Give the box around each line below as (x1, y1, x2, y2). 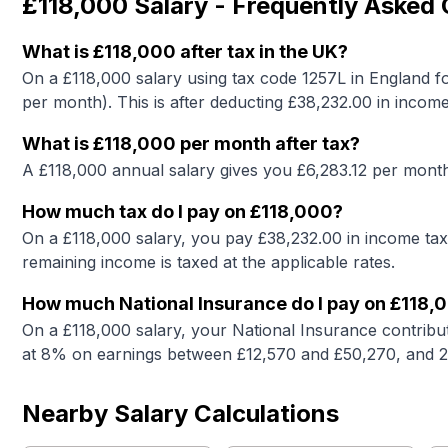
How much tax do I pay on (22, 201, 250, 222)
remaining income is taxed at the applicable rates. (22, 252, 395, 272)
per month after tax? (176, 133, 360, 154)
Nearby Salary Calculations (22, 399, 339, 428)
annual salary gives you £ (107, 160, 306, 180)
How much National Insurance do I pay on (22, 293, 390, 314)
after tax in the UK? (176, 41, 348, 62)
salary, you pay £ (131, 228, 267, 248)
